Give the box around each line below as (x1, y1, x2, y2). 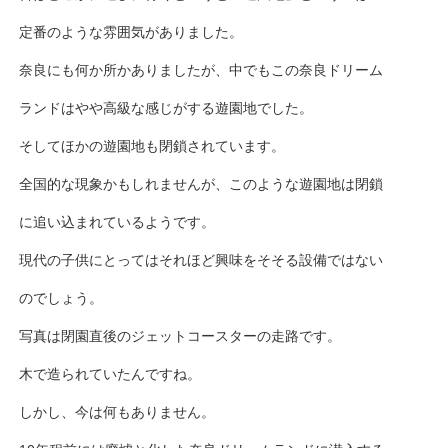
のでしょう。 (19, 290, 104, 307)
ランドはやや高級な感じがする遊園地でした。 (19, 100, 314, 117)
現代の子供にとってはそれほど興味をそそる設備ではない (19, 252, 384, 269)
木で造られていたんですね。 (19, 366, 202, 383)
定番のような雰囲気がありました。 (19, 24, 244, 41)
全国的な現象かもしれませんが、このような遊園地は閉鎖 (19, 176, 384, 193)
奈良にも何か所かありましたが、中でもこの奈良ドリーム (19, 62, 384, 79)
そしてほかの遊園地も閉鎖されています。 (19, 138, 286, 155)
